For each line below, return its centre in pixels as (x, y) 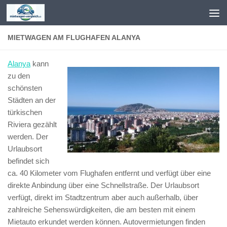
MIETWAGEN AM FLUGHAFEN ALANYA (74, 37)
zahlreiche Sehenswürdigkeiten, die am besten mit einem (102, 210)
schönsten (25, 88)
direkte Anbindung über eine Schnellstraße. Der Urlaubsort (103, 185)
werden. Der (28, 137)
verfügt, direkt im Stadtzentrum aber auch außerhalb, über (103, 197)
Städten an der (32, 100)
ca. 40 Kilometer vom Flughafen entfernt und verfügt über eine (109, 173)
